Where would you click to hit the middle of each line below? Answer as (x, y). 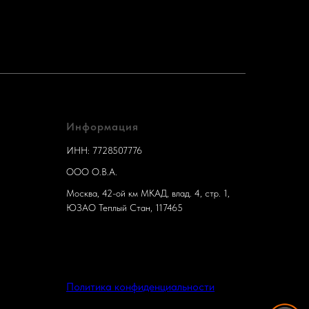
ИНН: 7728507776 (104, 150)
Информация (102, 126)
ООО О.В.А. (92, 171)
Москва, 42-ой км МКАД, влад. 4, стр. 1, (148, 193)
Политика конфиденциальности (140, 286)
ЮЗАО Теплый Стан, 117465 (124, 207)
